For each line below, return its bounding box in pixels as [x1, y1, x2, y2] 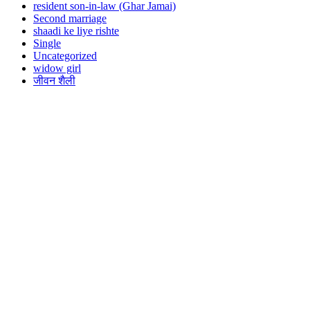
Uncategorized [33, 49, 97, 62]
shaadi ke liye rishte [33, 24, 119, 37]
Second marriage [33, 12, 107, 24]
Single [33, 37, 61, 49]
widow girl [33, 62, 81, 74]
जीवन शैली [33, 74, 75, 86]
